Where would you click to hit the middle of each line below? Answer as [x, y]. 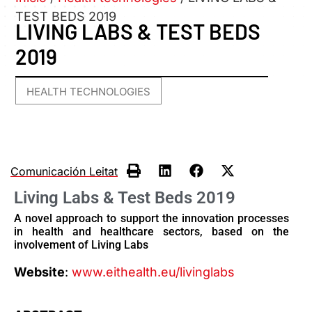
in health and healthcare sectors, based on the [152, 231]
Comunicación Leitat [64, 171]
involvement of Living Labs [81, 244]
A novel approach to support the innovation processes [152, 218]
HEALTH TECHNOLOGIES [89, 92]
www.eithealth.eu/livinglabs [153, 272]
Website [39, 272]
